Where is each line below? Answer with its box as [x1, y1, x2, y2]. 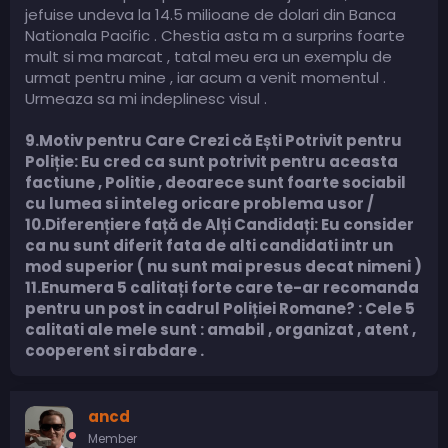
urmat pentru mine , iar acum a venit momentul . [25, 66, 386, 88]
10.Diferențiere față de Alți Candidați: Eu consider [25, 213, 414, 235]
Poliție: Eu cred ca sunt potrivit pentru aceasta [25, 150, 398, 172]
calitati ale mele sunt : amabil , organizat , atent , [25, 318, 416, 340]
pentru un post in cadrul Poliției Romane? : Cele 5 [25, 297, 415, 319]
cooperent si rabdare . [25, 339, 204, 361]
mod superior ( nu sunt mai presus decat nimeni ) [25, 255, 422, 277]
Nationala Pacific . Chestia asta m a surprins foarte [25, 24, 405, 46]
